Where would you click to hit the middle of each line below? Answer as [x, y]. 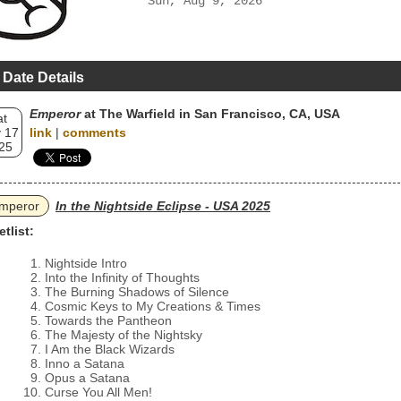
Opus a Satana [87, 378]
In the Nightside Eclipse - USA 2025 [163, 206]
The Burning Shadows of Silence [137, 292]
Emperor [55, 114]
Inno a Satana [85, 363]
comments [94, 132]
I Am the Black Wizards [110, 349]
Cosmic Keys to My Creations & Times [153, 306]
